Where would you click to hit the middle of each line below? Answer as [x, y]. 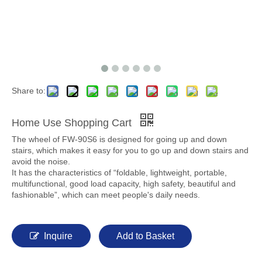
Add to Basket [145, 236]
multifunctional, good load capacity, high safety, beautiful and [124, 184]
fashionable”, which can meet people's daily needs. [106, 195]
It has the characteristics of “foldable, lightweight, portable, [119, 173]
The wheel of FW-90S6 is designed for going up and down [119, 139]
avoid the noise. [41, 161]
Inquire [58, 236]
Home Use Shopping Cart [73, 123]
